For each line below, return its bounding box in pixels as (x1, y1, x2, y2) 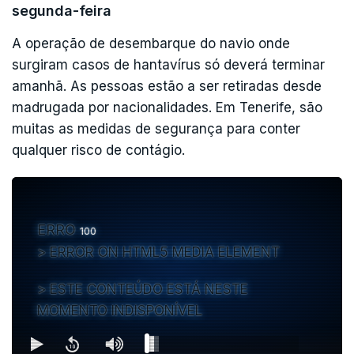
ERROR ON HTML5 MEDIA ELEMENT (50, 243, 280, 260)
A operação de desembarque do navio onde (12, 35, 290, 51)
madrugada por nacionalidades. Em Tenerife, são (12, 99, 322, 115)
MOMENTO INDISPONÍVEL (37, 302, 202, 318)
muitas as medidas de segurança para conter (12, 120, 300, 137)
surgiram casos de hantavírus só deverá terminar (12, 56, 325, 73)
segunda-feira (12, 2, 111, 19)
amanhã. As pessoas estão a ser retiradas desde (12, 77, 322, 94)
